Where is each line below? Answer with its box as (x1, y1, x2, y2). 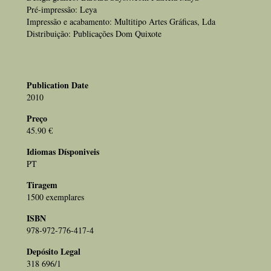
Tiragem (27, 178, 57, 191)
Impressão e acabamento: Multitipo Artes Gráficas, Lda (27, 16, 215, 27)
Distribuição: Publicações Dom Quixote (27, 28, 162, 39)
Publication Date (27, 79, 88, 91)
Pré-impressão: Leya (27, 4, 97, 15)
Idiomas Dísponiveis (27, 145, 99, 158)
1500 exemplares (27, 191, 90, 203)
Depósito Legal (27, 245, 80, 258)
